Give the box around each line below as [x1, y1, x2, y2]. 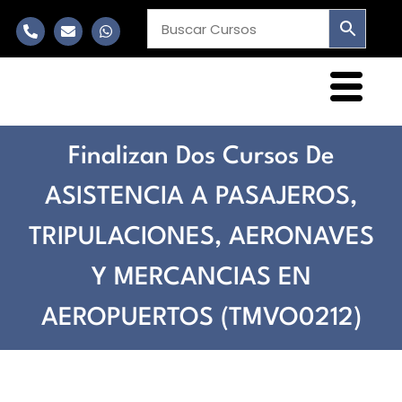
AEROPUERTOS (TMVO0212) [40, 305, 362, 331]
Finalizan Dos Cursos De [68, 144, 334, 170]
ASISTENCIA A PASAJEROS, [45, 184, 357, 210]
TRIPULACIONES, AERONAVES [28, 224, 374, 250]
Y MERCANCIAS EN [91, 265, 311, 291]
